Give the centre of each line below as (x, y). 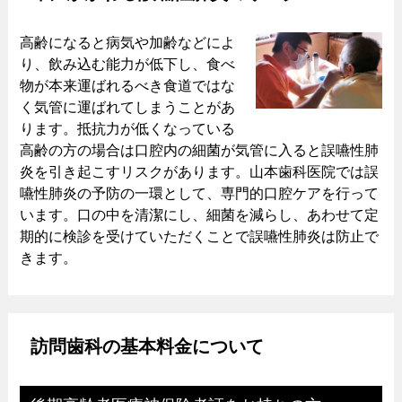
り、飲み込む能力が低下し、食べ (127, 65)
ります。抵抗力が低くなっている (127, 129)
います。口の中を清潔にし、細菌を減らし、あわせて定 (199, 215)
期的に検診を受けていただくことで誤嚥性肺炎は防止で (199, 237)
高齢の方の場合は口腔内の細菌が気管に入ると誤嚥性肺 (199, 151)
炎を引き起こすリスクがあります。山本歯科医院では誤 (199, 172)
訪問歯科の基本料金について (147, 347)
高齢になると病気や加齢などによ (127, 43)
